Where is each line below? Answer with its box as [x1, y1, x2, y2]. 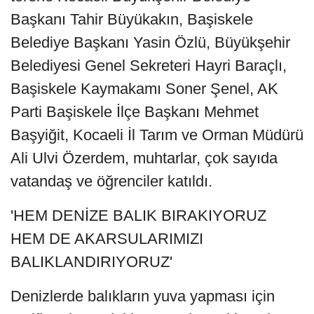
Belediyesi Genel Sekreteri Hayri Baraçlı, [11, 57, 287, 75]
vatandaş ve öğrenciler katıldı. [11, 172, 212, 191]
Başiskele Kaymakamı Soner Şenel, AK [11, 80, 278, 98]
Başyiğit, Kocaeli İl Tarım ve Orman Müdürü [11, 126, 303, 144]
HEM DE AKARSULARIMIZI [11, 230, 203, 248]
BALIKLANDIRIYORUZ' [11, 253, 172, 271]
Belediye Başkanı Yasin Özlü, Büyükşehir [11, 34, 290, 52]
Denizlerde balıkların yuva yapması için [11, 287, 275, 306]
